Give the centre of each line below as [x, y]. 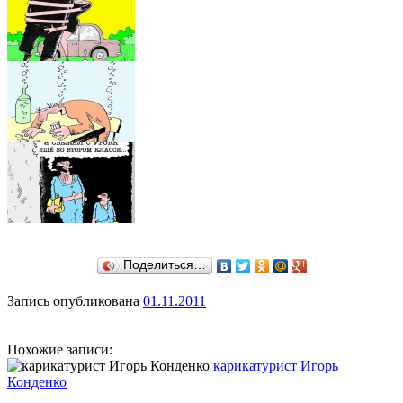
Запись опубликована [75, 300]
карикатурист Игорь [276, 365]
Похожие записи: [60, 349]
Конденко [37, 381]
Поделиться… [164, 264]
